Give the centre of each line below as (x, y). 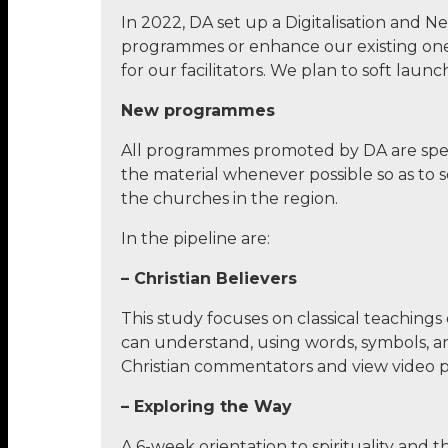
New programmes (197, 110)
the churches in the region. (229, 198)
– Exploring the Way (206, 406)
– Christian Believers (208, 278)
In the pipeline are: (195, 238)
